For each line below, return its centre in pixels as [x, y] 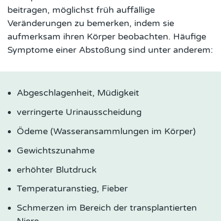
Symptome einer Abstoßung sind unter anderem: [110, 50]
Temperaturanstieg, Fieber [73, 189]
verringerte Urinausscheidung [79, 112]
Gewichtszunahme [56, 150]
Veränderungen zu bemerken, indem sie [91, 23]
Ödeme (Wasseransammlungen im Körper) [107, 131]
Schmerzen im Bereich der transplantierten [107, 208]
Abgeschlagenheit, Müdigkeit [78, 93]
